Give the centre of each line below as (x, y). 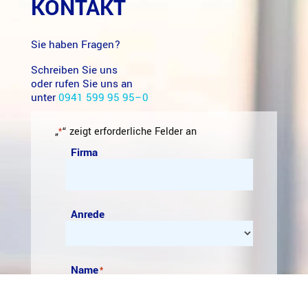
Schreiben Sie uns (74, 70)
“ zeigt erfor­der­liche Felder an (129, 131)
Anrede (87, 214)
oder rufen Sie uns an (81, 84)
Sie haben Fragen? (75, 45)
